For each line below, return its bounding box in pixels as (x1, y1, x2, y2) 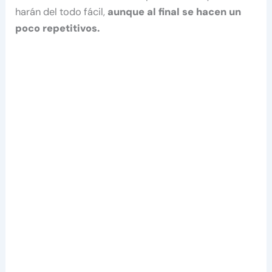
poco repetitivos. (15, 21, 100, 35)
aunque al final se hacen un (107, 5, 242, 18)
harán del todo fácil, (15, 5, 108, 18)
